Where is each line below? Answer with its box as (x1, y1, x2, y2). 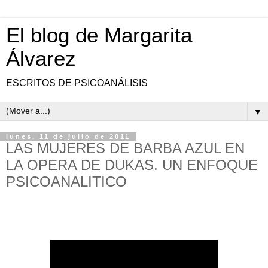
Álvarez (6, 47, 76, 70)
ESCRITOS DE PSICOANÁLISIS (6, 78, 148, 88)
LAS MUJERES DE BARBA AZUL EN (6, 140, 245, 156)
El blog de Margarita (6, 24, 192, 47)
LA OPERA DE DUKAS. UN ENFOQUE (6, 157, 258, 173)
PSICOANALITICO (6, 173, 127, 190)
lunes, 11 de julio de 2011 (6, 133, 130, 140)
